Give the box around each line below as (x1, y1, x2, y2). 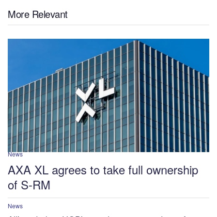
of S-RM (8, 176, 50, 193)
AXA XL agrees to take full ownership (8, 161, 198, 178)
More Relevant (8, 6, 68, 21)
